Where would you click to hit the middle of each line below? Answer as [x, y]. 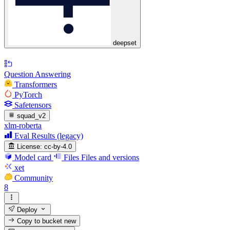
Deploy [26, 209]
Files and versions [110, 158]
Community [34, 178]
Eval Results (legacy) [49, 136]
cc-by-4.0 [58, 147]
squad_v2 [32, 116]
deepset [125, 43]
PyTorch [28, 94]
